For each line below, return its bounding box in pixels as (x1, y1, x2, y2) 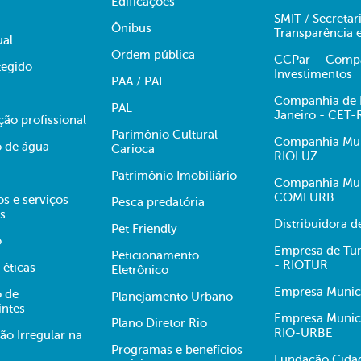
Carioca (111, 143, 155, 156)
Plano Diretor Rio (111, 317, 207, 330)
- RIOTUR (274, 259, 328, 272)
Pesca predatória (111, 196, 205, 209)
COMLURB (274, 191, 334, 204)
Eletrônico (111, 263, 168, 276)
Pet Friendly (111, 222, 177, 235)
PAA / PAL (111, 75, 165, 88)
